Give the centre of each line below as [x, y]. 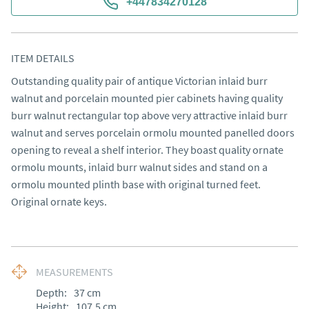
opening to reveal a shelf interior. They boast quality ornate [147, 150]
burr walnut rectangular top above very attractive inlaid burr [149, 115]
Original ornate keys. [59, 201]
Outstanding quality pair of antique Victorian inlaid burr [139, 81]
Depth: [51, 292]
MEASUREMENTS [74, 272]
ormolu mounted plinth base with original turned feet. [136, 184]
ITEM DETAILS [43, 58]
